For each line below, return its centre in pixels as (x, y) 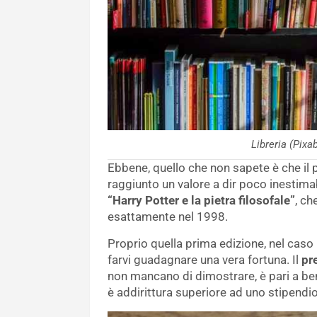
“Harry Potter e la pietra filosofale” (201, 201)
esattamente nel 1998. (168, 217)
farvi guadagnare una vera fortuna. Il (204, 260)
